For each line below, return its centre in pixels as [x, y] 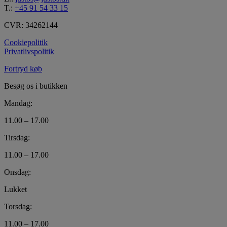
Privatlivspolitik [29, 52]
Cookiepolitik [26, 43]
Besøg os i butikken [36, 86]
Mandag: [18, 103]
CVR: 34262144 [31, 25]
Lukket [15, 190]
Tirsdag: [17, 138]
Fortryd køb [23, 69]
